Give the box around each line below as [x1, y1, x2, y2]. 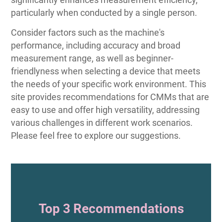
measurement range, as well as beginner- [11, 53, 174, 63]
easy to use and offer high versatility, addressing [11, 104, 200, 115]
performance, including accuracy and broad [11, 40, 181, 51]
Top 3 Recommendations [38, 201, 184, 216]
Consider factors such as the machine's [11, 27, 165, 38]
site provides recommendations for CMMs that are [11, 91, 210, 102]
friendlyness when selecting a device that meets [11, 65, 201, 76]
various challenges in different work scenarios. [11, 117, 193, 128]
